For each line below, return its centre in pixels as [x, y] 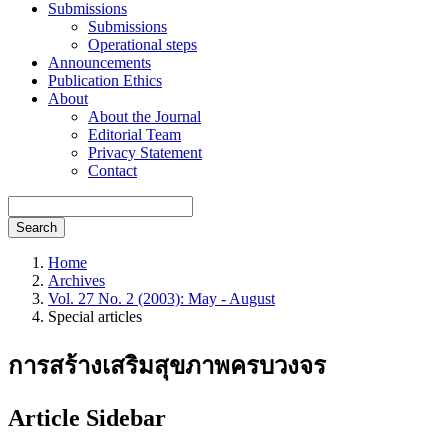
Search [36, 227]
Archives [76, 280]
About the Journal [144, 116]
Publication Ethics [105, 80]
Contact [112, 170]
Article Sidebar [87, 417]
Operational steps [142, 44]
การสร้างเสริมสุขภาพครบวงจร [167, 365]
